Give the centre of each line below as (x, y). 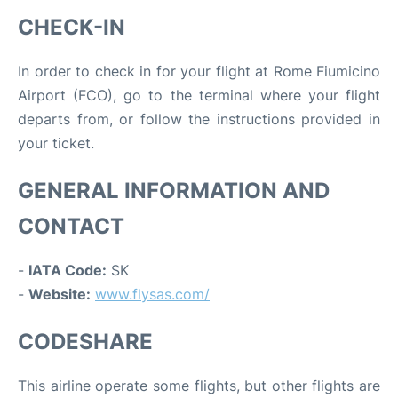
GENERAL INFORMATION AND (174, 191)
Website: (60, 294)
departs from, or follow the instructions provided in (199, 119)
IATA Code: (68, 270)
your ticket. (56, 143)
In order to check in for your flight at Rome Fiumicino (199, 71)
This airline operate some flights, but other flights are (199, 386)
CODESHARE (85, 342)
